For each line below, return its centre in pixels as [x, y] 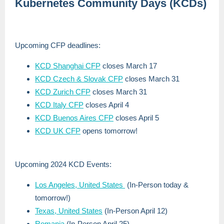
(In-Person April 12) [135, 211]
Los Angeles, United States [80, 185]
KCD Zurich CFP [63, 92]
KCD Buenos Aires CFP [74, 118]
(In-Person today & [157, 185]
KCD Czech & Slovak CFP [79, 79]
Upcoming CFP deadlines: [58, 45]
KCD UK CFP [58, 131]
